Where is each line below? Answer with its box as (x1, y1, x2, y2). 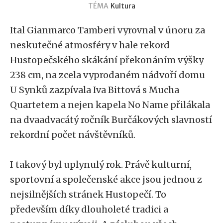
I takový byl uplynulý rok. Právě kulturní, (10, 159, 192, 170)
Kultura (110, 1, 135, 10)
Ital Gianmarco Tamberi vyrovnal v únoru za (10, 24, 205, 36)
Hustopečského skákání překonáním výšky (10, 54, 204, 66)
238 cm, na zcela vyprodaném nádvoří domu (10, 69, 205, 81)
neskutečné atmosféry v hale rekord (10, 39, 170, 51)
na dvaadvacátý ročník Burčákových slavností (10, 114, 212, 125)
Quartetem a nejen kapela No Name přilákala (10, 99, 210, 111)
